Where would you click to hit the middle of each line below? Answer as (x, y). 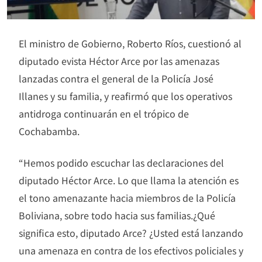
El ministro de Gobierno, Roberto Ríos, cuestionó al (130, 43)
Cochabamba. (49, 131)
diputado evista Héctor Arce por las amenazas (119, 61)
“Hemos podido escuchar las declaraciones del (121, 162)
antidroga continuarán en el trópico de (104, 113)
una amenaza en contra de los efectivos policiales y (131, 250)
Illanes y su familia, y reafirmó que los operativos (125, 96)
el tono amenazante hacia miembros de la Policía (127, 197)
